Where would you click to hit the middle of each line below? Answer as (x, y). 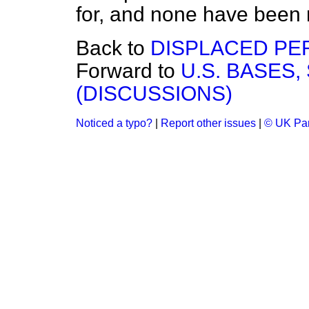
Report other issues (208, 123)
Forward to (128, 71)
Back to (113, 48)
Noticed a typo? (114, 123)
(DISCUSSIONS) (154, 93)
